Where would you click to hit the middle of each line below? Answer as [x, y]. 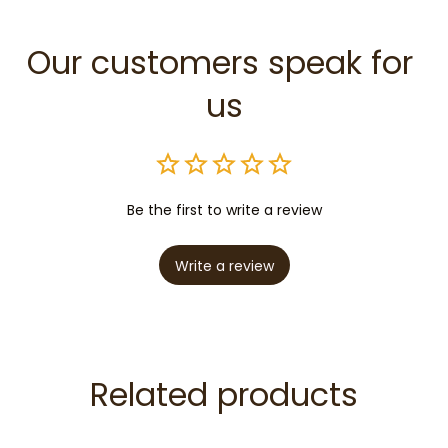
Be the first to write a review [224, 210]
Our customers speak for [219, 63]
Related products [224, 395]
